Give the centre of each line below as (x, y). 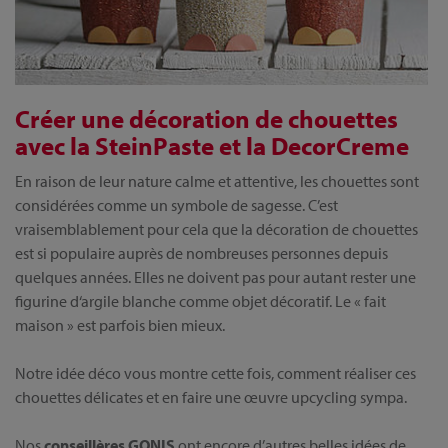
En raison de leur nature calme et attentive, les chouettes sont (217, 181)
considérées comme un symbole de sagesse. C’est (176, 205)
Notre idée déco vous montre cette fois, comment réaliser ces (215, 373)
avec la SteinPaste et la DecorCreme (212, 146)
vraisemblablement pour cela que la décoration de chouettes (216, 229)
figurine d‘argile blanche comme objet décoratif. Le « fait (200, 301)
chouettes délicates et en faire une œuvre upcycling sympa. (211, 397)
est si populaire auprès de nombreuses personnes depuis (201, 253)
